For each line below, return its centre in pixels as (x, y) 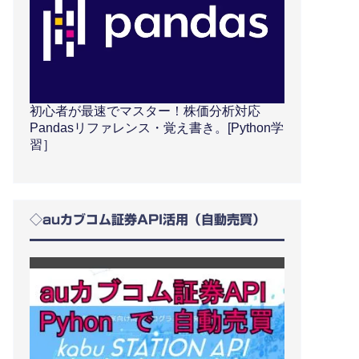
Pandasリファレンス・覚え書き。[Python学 (157, 128)
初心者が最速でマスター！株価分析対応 (145, 111)
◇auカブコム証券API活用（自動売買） (147, 220)
